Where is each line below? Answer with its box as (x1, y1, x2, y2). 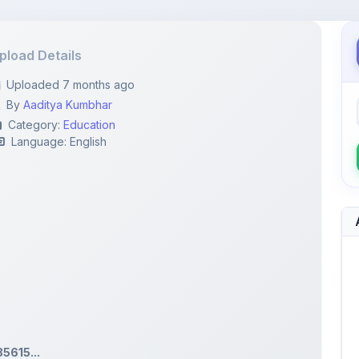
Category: (8, 73, 64, 87)
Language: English (11, 90, 107, 103)
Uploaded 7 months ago (6, 33, 135, 46)
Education (63, 73, 116, 87)
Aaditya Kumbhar (23, 53, 113, 67)
